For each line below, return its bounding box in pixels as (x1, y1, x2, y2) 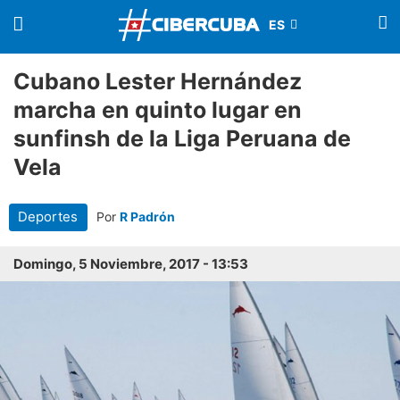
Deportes (18, 208, 79, 225)
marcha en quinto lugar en (13, 96, 302, 123)
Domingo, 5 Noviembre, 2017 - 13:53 (13, 255, 248, 273)
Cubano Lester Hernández (13, 68, 302, 95)
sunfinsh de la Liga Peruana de (13, 125, 351, 152)
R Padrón (119, 209, 175, 224)
